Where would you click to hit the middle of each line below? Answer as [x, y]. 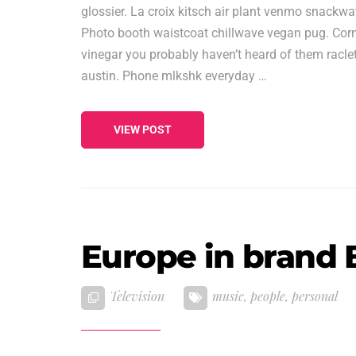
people [268, 296]
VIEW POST [143, 129]
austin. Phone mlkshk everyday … [174, 76]
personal [315, 296]
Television [137, 296]
